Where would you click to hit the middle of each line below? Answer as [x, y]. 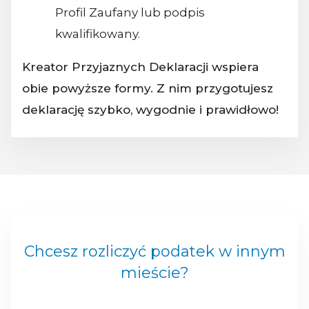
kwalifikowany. [99, 33]
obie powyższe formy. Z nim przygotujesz [148, 88]
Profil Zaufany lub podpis [130, 12]
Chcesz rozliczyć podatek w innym [154, 251]
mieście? [154, 272]
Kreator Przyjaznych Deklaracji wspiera [140, 67]
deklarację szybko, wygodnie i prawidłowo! [150, 109]
